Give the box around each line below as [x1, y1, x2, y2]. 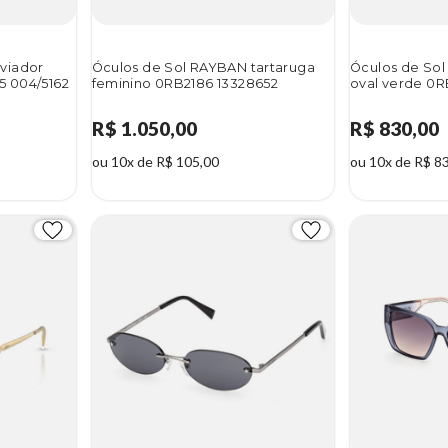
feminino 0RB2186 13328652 [91, 76, 279, 92]
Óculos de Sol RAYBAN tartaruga [91, 60, 316, 76]
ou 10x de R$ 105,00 [91, 153, 219, 171]
